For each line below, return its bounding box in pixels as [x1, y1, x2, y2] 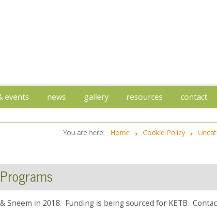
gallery [84, 92, 108, 103]
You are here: [63, 128, 108, 138]
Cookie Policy [143, 128, 185, 138]
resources [126, 92, 163, 103]
